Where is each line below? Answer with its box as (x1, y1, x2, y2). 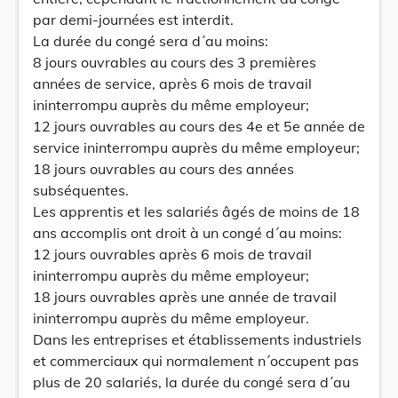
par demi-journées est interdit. (33, 11, 234, 28)
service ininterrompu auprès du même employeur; (33, 139, 360, 156)
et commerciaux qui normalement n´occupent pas (33, 352, 359, 370)
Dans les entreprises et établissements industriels (33, 330, 362, 348)
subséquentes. (33, 181, 129, 199)
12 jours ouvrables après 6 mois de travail (33, 245, 312, 263)
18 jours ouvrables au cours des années (33, 160, 294, 178)
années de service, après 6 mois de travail (33, 75, 312, 92)
